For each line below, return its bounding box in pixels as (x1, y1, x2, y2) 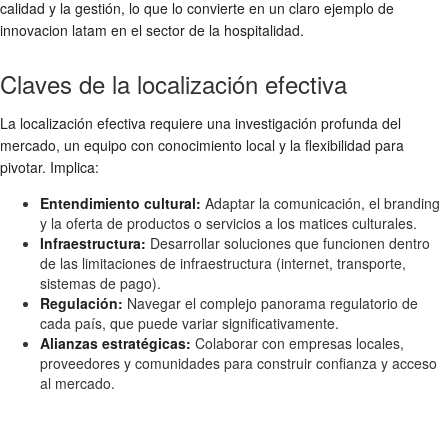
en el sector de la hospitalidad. (107, 19, 304, 40)
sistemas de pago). (40, 272, 161, 293)
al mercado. (40, 372, 115, 393)
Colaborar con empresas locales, (191, 332, 404, 353)
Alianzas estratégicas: (40, 332, 191, 353)
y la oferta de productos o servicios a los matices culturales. (40, 212, 417, 233)
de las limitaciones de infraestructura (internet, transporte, (40, 252, 406, 273)
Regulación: (40, 292, 123, 313)
